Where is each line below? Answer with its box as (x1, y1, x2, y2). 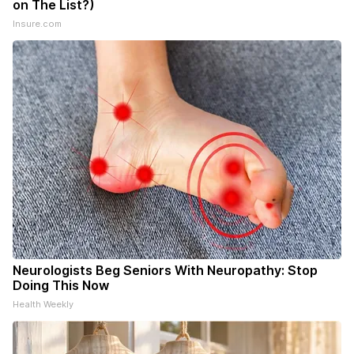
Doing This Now (13, 277, 109, 294)
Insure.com (13, 18, 62, 30)
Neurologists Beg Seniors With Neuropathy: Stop (13, 262, 318, 279)
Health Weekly (13, 299, 73, 311)
